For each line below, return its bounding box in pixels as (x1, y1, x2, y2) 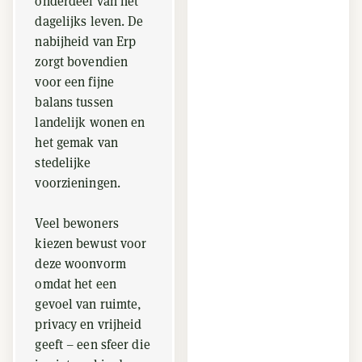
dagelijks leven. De (35, 13, 144, 30)
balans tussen (35, 94, 113, 111)
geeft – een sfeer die (35, 336, 150, 353)
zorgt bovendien (35, 53, 128, 70)
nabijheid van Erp (35, 33, 137, 50)
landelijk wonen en (35, 114, 145, 131)
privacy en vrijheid (35, 316, 142, 333)
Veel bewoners (35, 215, 119, 232)
